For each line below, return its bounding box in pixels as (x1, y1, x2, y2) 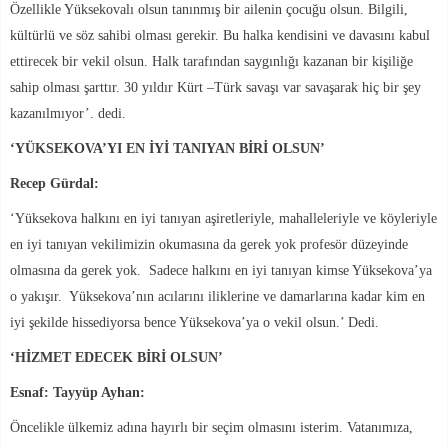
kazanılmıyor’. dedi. (10, 105, 126, 121)
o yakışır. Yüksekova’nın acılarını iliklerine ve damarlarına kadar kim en (10, 288, 425, 304)
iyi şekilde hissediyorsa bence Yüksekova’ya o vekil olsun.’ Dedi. (10, 314, 379, 330)
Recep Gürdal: (10, 175, 99, 191)
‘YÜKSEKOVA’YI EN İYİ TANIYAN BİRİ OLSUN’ (10, 140, 325, 156)
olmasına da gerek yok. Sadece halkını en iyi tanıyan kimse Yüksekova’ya (10, 262, 432, 278)
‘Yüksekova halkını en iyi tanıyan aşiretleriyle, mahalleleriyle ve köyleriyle (10, 210, 437, 226)
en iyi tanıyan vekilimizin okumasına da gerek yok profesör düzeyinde (10, 236, 408, 252)
